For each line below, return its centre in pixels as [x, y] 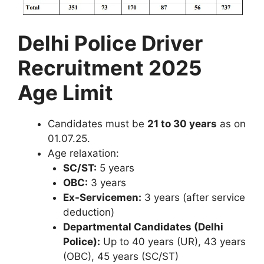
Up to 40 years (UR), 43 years [173, 242]
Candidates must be [98, 124]
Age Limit [65, 93]
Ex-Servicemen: [102, 198]
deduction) [88, 212]
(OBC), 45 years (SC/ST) [121, 257]
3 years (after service [193, 198]
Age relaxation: [83, 154]
